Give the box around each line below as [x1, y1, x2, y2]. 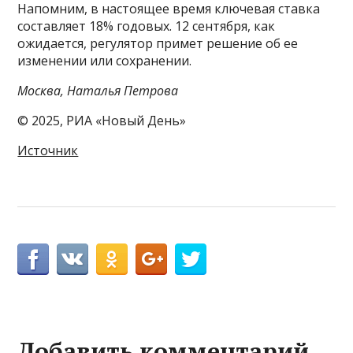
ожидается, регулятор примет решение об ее [17, 35, 299, 53]
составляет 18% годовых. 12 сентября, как [17, 17, 276, 35]
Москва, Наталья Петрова [17, 82, 179, 100]
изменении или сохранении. [17, 52, 192, 70]
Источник [17, 142, 79, 160]
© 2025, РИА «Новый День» [17, 112, 187, 130]
